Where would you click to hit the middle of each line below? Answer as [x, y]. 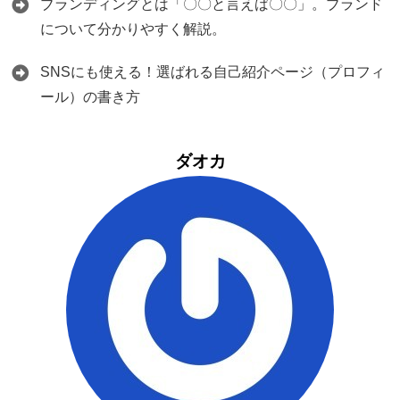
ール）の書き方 [90, 97]
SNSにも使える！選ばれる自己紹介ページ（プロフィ [212, 72]
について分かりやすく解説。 [133, 29]
